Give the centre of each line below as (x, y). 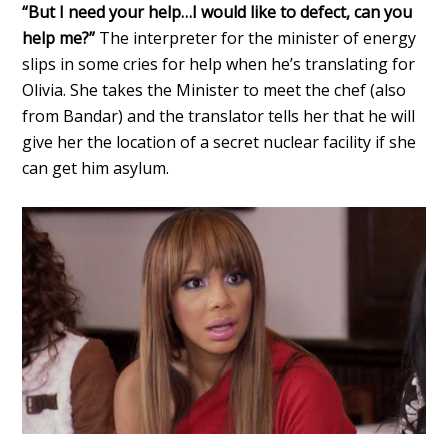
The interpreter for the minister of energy (256, 38)
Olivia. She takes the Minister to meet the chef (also (214, 90)
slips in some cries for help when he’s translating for (219, 64)
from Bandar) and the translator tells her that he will (219, 116)
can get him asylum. (96, 168)
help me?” (59, 38)
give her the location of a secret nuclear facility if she (219, 142)
